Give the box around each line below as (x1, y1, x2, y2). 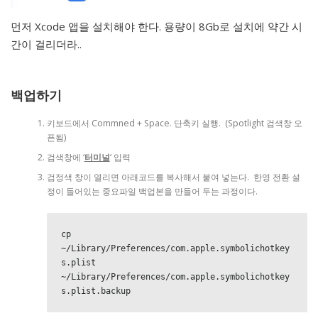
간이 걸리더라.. (11, 37, 82, 52)
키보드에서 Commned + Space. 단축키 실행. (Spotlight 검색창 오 (46, 116, 302, 129)
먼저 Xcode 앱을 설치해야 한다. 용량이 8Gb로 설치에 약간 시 (11, 19, 302, 34)
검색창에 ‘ (46, 150, 84, 163)
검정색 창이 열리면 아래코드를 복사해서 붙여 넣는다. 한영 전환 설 (46, 170, 300, 183)
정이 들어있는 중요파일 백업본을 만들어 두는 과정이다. (46, 185, 258, 197)
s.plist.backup (60, 285, 131, 296)
